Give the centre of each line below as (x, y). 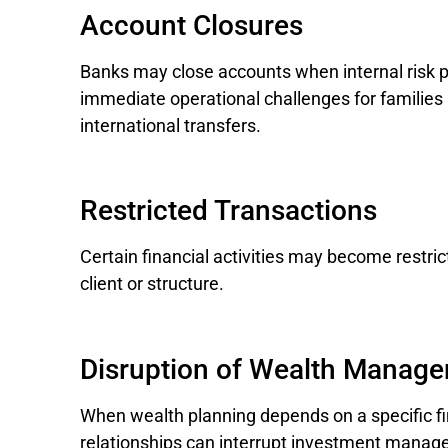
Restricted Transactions (228, 211)
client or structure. (152, 284)
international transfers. (170, 125)
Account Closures (191, 25)
